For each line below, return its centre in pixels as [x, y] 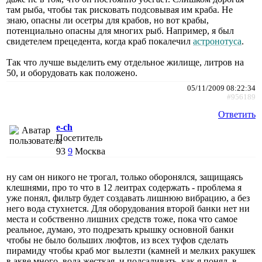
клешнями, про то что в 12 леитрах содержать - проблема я [124, 187]
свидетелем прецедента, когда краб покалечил [100, 41]
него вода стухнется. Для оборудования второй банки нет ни [128, 208]
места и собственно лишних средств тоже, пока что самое [122, 219]
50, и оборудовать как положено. [72, 73]
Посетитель [79, 137]
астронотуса [217, 41]
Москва [90, 151]
